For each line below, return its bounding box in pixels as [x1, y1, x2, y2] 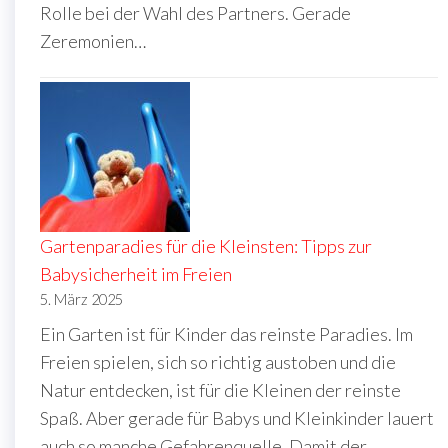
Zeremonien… [40, 29, 146, 52]
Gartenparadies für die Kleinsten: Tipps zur [40, 234, 372, 257]
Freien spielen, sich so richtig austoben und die [40, 350, 396, 373]
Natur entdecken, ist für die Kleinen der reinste [40, 378, 401, 401]
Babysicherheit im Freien [40, 262, 232, 285]
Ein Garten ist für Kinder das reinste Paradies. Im [40, 322, 413, 345]
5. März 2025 [40, 290, 123, 308]
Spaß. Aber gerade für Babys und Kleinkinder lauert [40, 406, 434, 429]
